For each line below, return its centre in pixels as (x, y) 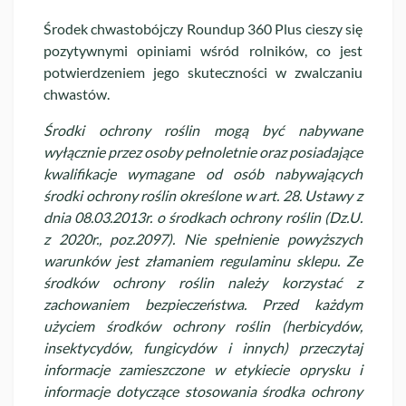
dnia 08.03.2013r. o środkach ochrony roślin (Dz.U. (203, 217)
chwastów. (77, 93)
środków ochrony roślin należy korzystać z (203, 282)
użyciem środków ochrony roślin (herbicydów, (203, 325)
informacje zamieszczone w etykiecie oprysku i (203, 369)
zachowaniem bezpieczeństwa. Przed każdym (203, 304)
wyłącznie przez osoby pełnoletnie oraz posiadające (203, 151)
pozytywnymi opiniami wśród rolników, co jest (203, 50)
